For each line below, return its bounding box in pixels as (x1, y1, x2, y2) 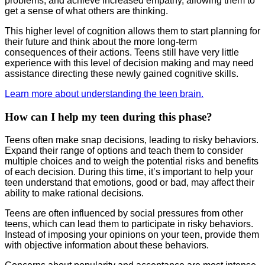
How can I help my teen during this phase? (5, 110, 212, 123)
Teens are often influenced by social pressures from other (5, 208, 243, 218)
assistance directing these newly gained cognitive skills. (5, 69, 238, 79)
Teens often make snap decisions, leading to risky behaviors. (5, 134, 258, 145)
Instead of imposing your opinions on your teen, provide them (5, 229, 259, 240)
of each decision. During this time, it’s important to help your (5, 166, 253, 177)
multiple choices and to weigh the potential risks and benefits (5, 156, 258, 166)
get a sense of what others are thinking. (5, 6, 168, 17)
